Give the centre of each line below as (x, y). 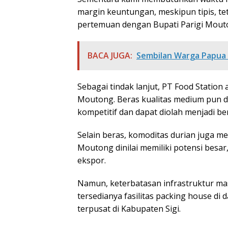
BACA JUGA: (110, 56)
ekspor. (92, 161)
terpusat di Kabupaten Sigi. (129, 209)
